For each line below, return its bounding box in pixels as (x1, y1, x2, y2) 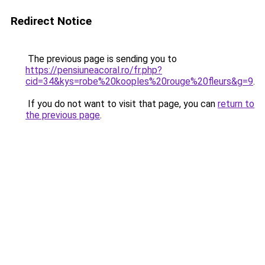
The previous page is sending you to (25, 53, 177, 64)
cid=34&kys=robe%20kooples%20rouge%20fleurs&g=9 (25, 76, 253, 87)
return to (218, 98, 254, 109)
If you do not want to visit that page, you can (25, 98, 218, 109)
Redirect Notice (11, 14, 92, 28)
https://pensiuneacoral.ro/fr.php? (25, 64, 162, 76)
